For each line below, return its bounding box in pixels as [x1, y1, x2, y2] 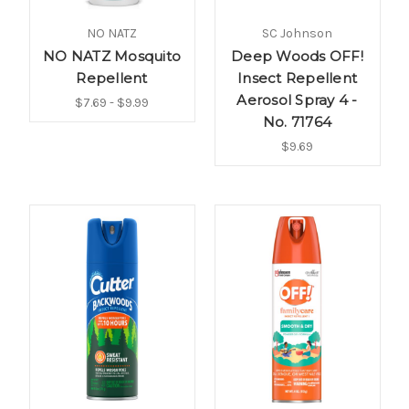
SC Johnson [262, 25, 332, 41]
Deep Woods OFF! [231, 47, 363, 65]
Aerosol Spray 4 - [236, 90, 358, 109]
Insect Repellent [237, 68, 357, 87]
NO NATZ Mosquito [43, 47, 181, 65]
